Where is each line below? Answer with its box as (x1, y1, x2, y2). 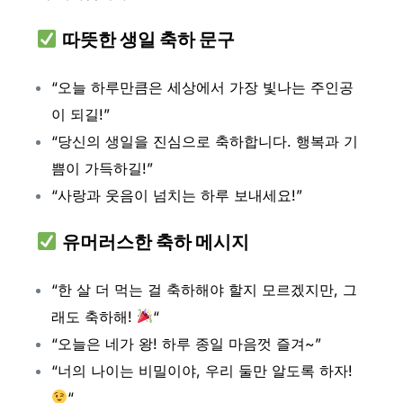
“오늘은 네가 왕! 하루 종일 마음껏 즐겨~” (50, 334, 321, 353)
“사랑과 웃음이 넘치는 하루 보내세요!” (50, 185, 302, 204)
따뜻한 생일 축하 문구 (61, 29, 235, 51)
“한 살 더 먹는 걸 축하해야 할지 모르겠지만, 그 (50, 280, 357, 299)
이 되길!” (50, 104, 110, 123)
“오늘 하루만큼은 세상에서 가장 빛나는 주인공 (50, 77, 354, 96)
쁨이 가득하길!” (50, 158, 153, 177)
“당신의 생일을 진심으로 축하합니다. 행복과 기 (50, 131, 358, 150)
